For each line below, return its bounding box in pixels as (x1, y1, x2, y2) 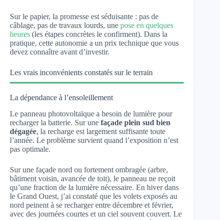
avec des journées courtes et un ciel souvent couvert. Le (10, 209, 182, 218)
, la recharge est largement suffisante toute (36, 127, 165, 136)
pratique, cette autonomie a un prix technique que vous (10, 39, 179, 47)
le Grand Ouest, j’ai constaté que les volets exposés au (10, 192, 177, 200)
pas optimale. (10, 144, 51, 153)
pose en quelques (120, 21, 173, 29)
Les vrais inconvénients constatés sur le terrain (10, 68, 153, 77)
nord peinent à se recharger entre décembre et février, (10, 200, 173, 209)
